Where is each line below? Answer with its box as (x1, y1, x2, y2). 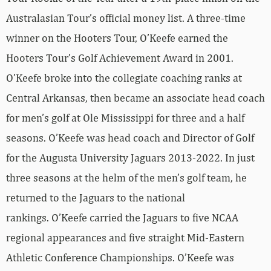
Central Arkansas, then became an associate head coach (6, 91, 265, 104)
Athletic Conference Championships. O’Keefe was (6, 250, 234, 264)
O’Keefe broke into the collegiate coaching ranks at (6, 71, 242, 84)
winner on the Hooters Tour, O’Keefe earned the (6, 31, 228, 44)
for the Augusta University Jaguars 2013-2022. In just (6, 151, 255, 164)
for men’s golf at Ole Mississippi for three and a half (6, 111, 244, 124)
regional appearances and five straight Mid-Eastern (6, 230, 244, 244)
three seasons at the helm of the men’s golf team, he (6, 171, 247, 184)
